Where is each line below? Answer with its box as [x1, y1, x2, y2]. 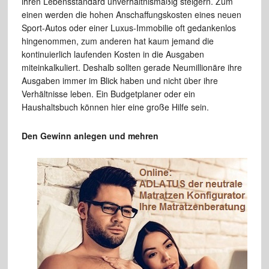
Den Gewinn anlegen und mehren [21, 129, 159, 142]
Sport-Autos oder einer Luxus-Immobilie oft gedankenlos [21, 21, 236, 34]
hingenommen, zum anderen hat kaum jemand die [21, 34, 214, 47]
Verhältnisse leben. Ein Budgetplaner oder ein [21, 87, 195, 100]
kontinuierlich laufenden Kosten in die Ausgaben [21, 47, 204, 60]
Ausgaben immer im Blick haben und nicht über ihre [21, 74, 218, 86]
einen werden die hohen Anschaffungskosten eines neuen [21, 8, 241, 20]
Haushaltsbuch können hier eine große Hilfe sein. [21, 100, 209, 113]
